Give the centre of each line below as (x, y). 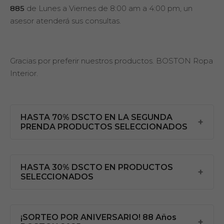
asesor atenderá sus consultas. (65, 21)
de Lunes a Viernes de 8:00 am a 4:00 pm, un (108, 8)
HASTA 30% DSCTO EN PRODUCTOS (97, 167)
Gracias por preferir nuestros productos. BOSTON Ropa (111, 61)
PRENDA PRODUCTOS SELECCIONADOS (104, 127)
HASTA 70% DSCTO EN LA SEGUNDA (96, 117)
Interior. (24, 73)
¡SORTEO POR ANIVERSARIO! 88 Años (98, 217)
